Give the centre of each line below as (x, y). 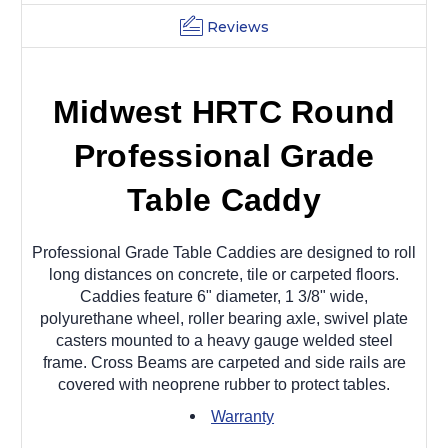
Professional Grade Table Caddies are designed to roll (224, 252)
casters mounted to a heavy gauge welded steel (224, 340)
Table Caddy (224, 199)
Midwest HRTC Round (224, 111)
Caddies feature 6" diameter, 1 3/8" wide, (224, 296)
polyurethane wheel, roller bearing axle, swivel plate (224, 318)
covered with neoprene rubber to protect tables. (224, 384)
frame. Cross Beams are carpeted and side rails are (224, 362)
